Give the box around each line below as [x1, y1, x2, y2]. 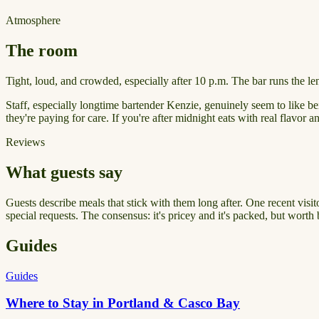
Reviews [6, 136, 45, 148]
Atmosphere [6, 14, 61, 27]
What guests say [6, 162, 122, 182]
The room [6, 41, 78, 61]
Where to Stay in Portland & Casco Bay [6, 296, 240, 311]
